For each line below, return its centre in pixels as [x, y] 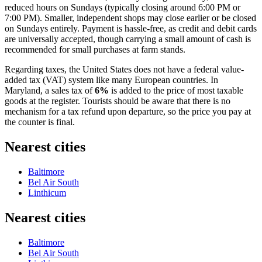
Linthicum [47, 192]
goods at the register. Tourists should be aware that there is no [118, 101]
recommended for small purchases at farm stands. [95, 49]
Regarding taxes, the [44, 69]
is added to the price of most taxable [176, 90]
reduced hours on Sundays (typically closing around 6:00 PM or [123, 7]
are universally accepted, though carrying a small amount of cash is [128, 39]
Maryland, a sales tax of [50, 90]
